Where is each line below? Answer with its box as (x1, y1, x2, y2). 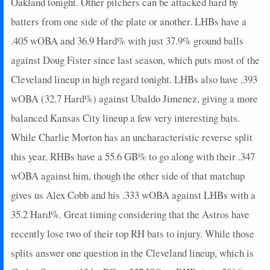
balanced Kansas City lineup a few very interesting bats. (11, 110, 240, 125)
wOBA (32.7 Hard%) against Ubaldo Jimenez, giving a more (11, 91, 258, 105)
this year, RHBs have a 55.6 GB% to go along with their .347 (11, 149, 255, 163)
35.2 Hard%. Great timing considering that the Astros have (11, 207, 250, 221)
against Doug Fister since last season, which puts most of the (11, 52, 260, 67)
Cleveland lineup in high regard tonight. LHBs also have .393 (11, 72, 257, 86)
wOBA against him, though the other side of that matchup (11, 168, 245, 183)
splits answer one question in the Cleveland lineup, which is (11, 245, 254, 260)
